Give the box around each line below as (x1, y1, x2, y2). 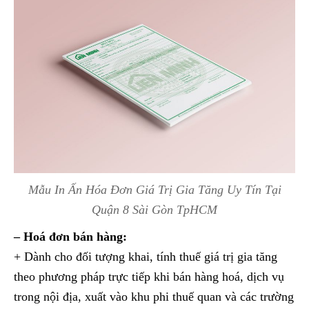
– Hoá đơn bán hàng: (14, 230, 127, 244)
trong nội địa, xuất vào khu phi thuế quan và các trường (14, 290, 294, 304)
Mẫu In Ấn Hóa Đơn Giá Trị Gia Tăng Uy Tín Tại (28, 183, 281, 197)
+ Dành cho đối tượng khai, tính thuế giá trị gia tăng (14, 250, 277, 264)
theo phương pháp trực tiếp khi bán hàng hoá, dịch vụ (14, 270, 284, 284)
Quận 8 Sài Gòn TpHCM (92, 203, 217, 217)
